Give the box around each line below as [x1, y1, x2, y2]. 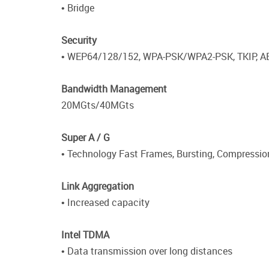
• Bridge [61, 1, 94, 15]
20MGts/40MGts [61, 98, 134, 112]
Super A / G [61, 131, 110, 145]
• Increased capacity [61, 196, 150, 210]
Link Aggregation [61, 180, 134, 193]
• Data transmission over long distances [61, 244, 232, 258]
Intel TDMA [61, 228, 109, 242]
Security [61, 34, 97, 47]
